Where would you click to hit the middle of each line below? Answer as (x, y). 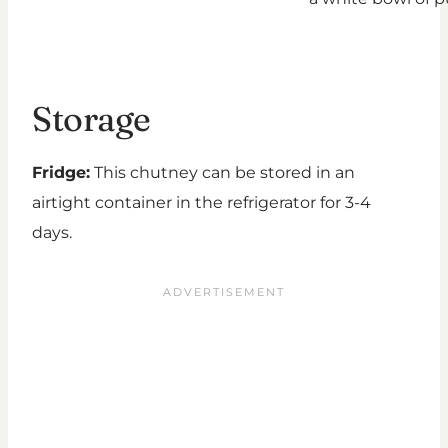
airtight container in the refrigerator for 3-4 (201, 203)
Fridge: (61, 173)
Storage (91, 119)
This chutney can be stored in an (222, 173)
